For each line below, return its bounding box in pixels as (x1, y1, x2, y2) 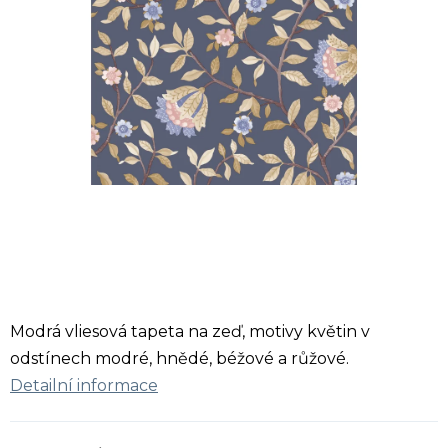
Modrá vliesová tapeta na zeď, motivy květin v (10, 322, 370, 342)
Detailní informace (10, 376, 158, 396)
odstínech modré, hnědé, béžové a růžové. (10, 349, 349, 369)
